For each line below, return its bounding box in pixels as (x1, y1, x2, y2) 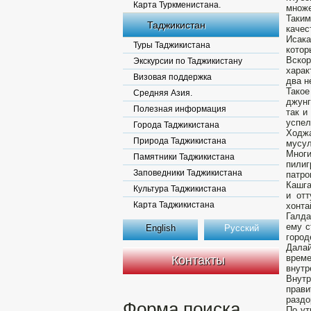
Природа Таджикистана (133, 136, 226, 146)
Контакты (171, 253, 225, 267)
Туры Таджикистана (133, 40, 210, 50)
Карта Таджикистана (133, 200, 215, 210)
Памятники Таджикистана (133, 152, 235, 162)
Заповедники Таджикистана (133, 168, 242, 178)
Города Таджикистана (133, 120, 219, 130)
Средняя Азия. (133, 88, 192, 98)
